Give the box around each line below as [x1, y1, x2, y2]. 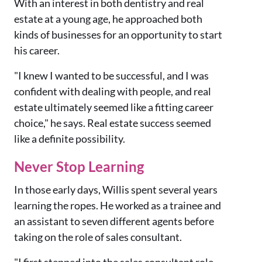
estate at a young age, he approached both [14, 12, 202, 26]
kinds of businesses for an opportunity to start [14, 28, 222, 42]
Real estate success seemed [85, 116, 211, 130]
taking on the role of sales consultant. [14, 230, 182, 244]
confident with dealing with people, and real [14, 85, 211, 98]
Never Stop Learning [14, 158, 144, 175]
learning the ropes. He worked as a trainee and [14, 199, 221, 212]
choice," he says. [14, 116, 85, 130]
